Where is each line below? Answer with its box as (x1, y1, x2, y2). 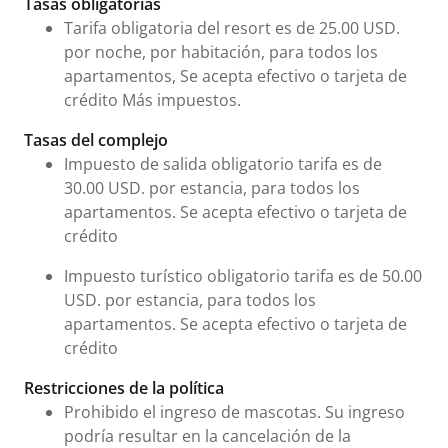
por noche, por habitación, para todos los (64, 40, 378, 63)
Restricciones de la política (24, 376, 224, 399)
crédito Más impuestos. (64, 88, 241, 111)
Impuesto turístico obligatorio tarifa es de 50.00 (64, 264, 422, 287)
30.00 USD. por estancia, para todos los (64, 176, 360, 199)
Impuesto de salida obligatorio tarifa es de (64, 152, 382, 175)
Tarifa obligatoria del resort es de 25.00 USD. (64, 16, 400, 39)
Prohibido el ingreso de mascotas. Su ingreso (64, 400, 405, 423)
